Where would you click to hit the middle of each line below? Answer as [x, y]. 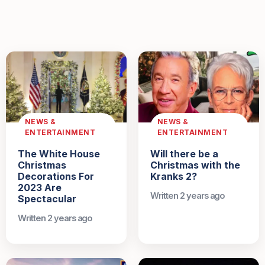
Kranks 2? [174, 177]
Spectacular [47, 199]
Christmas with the [195, 165]
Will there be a [184, 154]
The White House [59, 154]
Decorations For [56, 177]
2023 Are [40, 188]
